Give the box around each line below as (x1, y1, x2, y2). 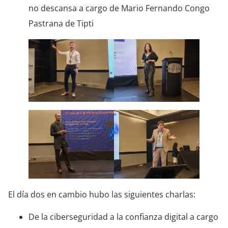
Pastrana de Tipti (28, 17, 94, 29)
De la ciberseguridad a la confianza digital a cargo (28, 211, 218, 223)
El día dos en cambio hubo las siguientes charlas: (8, 188, 195, 200)
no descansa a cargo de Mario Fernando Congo (28, 2, 210, 14)
